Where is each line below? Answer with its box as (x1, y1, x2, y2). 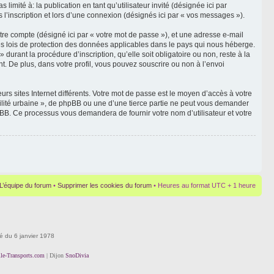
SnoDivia (65, 251, 89, 259)
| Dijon (46, 251, 65, 259)
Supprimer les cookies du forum (57, 182, 152, 189)
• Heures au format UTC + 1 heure (152, 182, 256, 189)
